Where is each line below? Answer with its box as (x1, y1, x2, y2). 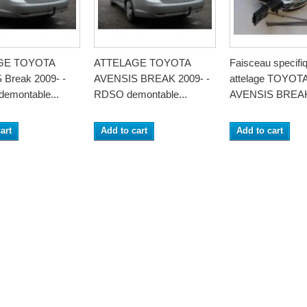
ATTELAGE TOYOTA (94, 57, 191, 69)
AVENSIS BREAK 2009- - (94, 73, 210, 84)
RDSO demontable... (94, 88, 187, 100)
